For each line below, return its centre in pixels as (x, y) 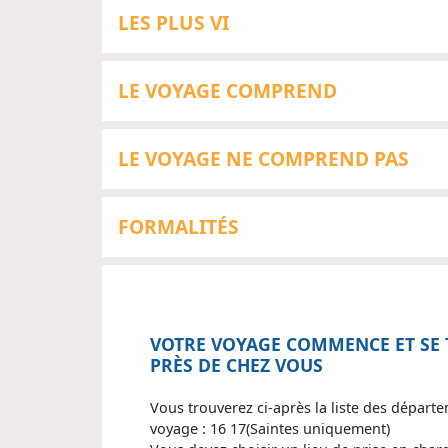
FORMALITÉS (178, 226)
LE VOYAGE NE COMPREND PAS (263, 158)
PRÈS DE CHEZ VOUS (236, 364)
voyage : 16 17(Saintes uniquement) (270, 428)
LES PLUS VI (173, 22)
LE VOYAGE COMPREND (227, 90)
